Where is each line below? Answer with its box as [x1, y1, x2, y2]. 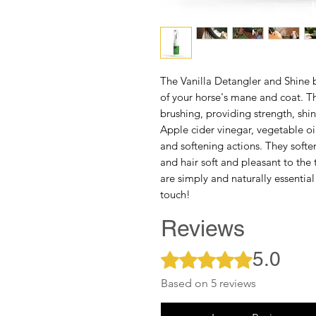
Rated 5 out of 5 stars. [160, 248, 269, 261]
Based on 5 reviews [161, 276, 256, 290]
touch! [160, 188, 190, 201]
